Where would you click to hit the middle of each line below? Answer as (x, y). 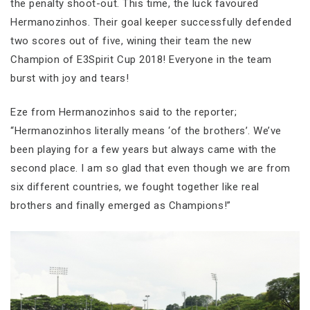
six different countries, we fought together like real (135, 187)
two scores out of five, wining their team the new (131, 40)
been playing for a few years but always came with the (144, 150)
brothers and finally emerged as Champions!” (121, 206)
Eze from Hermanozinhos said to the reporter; (124, 112)
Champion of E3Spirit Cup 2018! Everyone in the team (141, 59)
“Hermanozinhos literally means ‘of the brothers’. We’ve (146, 131)
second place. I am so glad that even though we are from (151, 168)
